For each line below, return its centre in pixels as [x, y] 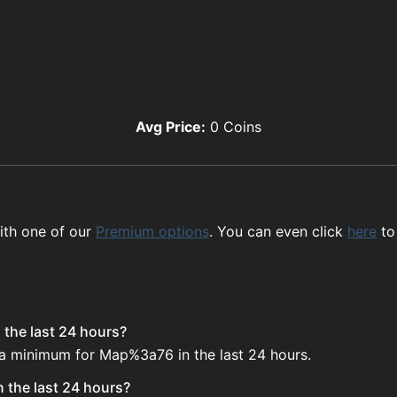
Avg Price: [171, 126]
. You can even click [276, 232]
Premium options [152, 232]
